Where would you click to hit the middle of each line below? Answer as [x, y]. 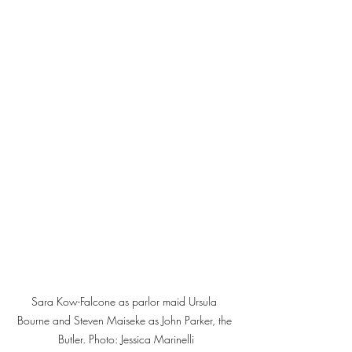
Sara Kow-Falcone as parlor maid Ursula [126, 301]
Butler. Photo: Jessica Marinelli [126, 339]
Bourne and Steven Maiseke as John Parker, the [126, 320]
